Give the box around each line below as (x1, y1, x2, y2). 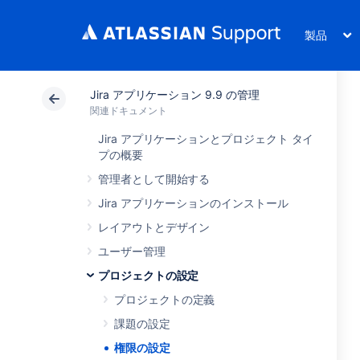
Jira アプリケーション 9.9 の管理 (90, 88, 260, 101)
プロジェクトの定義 (114, 292, 215, 306)
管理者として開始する (98, 172, 211, 186)
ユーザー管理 (98, 244, 166, 258)
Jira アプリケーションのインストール (98, 196, 288, 210)
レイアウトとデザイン (98, 220, 211, 234)
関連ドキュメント (90, 104, 167, 117)
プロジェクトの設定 (98, 268, 199, 282)
